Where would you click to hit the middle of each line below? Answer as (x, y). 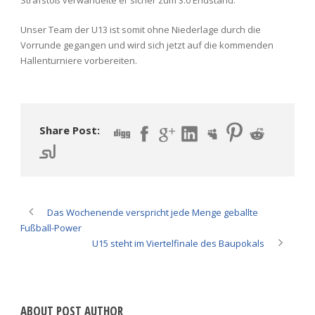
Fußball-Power (51, 228)
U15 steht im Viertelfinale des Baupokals (178, 244)
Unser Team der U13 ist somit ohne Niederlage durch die (141, 29)
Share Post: (70, 130)
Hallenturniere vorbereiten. (79, 60)
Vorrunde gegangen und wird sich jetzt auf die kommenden (147, 45)
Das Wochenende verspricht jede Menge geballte (153, 213)
